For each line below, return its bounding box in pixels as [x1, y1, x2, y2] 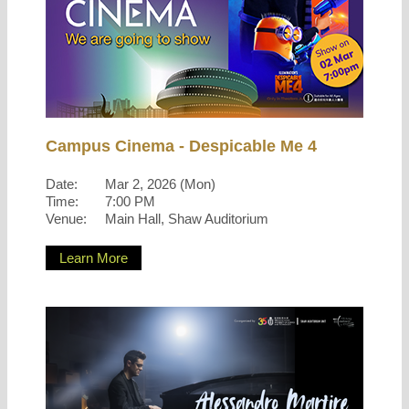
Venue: [46, 211, 87, 226]
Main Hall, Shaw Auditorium [105, 211, 268, 226]
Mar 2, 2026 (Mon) [105, 176, 215, 192]
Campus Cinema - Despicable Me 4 [46, 137, 317, 155]
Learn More [59, 250, 128, 266]
